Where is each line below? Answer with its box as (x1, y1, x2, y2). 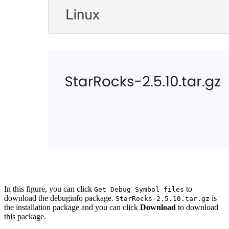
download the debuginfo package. (4, 193, 116, 202)
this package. (4, 212, 46, 221)
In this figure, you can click (4, 184, 94, 193)
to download (176, 202, 218, 212)
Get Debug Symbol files (94, 185, 184, 193)
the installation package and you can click (4, 202, 140, 212)
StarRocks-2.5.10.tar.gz (116, 194, 210, 202)
